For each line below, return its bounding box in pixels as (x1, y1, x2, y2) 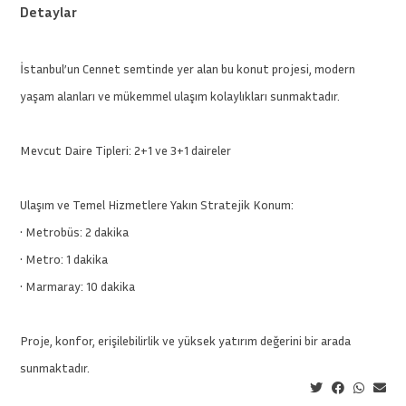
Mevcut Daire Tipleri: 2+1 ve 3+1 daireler (20, 142, 232, 158)
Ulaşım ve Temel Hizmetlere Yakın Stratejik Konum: (20, 197, 295, 212)
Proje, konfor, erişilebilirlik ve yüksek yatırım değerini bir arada (20, 333, 352, 348)
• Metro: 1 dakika (20, 251, 109, 266)
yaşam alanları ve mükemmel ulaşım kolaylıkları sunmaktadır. (20, 88, 341, 103)
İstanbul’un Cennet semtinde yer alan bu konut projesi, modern (20, 61, 356, 76)
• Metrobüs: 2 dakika (20, 224, 130, 239)
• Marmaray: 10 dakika (20, 278, 136, 294)
